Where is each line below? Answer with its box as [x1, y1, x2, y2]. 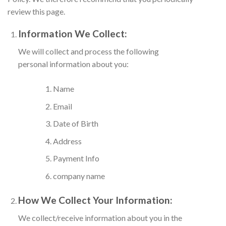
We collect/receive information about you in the [18, 212, 182, 222]
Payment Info [52, 153, 99, 163]
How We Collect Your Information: [18, 194, 173, 206]
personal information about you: [18, 59, 129, 69]
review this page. [8, 6, 65, 16]
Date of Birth [52, 119, 98, 129]
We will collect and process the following [18, 46, 159, 56]
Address [52, 136, 82, 146]
